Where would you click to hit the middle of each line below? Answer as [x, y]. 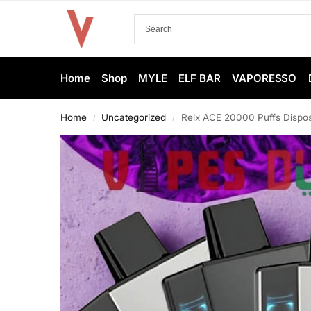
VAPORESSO [264, 78]
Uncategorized [134, 117]
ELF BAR [200, 78]
